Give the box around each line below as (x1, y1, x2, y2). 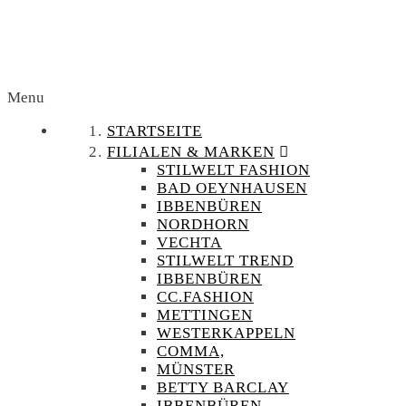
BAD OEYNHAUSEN (157, 179, 307, 197)
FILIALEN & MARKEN (107, 143, 275, 160)
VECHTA (157, 234, 222, 251)
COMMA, (157, 343, 225, 360)
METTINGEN (157, 306, 253, 324)
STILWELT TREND (157, 252, 294, 269)
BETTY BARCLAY (157, 379, 289, 396)
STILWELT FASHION (157, 161, 310, 179)
